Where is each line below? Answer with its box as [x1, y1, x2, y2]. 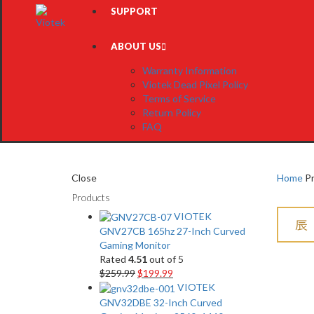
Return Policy [142, 107, 202, 118]
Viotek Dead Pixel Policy [142, 78, 249, 90]
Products [71, 191, 110, 203]
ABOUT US [111, 41, 162, 52]
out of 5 [147, 253, 184, 266]
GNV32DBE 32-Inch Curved [100, 296, 222, 308]
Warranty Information [142, 64, 238, 76]
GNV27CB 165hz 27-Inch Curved [100, 225, 245, 238]
